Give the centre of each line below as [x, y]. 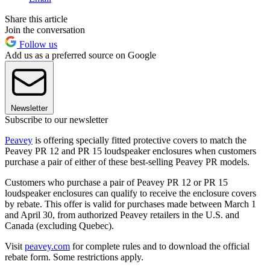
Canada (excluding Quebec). [59, 225]
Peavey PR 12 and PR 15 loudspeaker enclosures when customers [130, 151]
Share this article [36, 19]
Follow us [37, 44]
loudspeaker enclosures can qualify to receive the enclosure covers [130, 193]
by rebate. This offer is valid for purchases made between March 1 [130, 204]
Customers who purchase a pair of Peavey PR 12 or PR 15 [116, 182]
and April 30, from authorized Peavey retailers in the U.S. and [122, 215]
